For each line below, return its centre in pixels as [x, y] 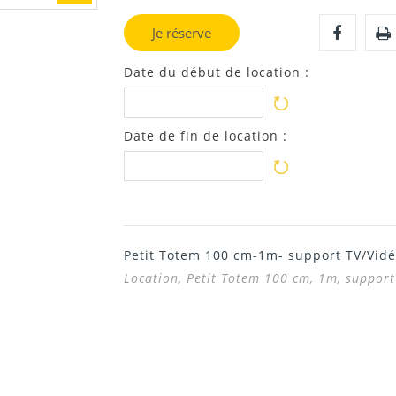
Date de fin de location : [205, 136]
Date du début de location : [216, 72]
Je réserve [181, 33]
